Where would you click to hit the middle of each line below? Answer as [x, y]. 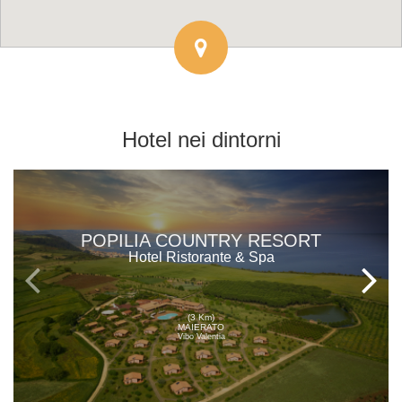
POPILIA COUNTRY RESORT [201, 241]
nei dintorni [226, 140]
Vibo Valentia [201, 336]
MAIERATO [201, 327]
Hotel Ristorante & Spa [201, 258]
